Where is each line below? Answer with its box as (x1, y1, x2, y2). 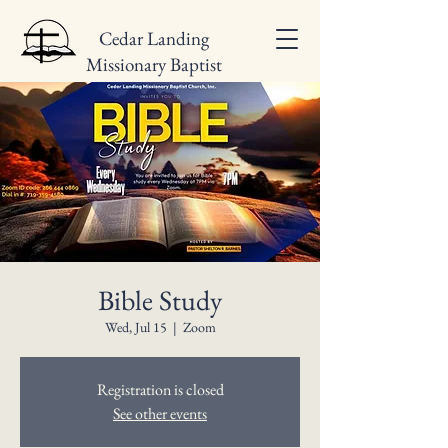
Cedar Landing (99, 26, 209, 51)
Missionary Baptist (86, 52, 222, 77)
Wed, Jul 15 (104, 318, 167, 336)
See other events (113, 403, 207, 424)
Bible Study (98, 282, 222, 318)
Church (125, 78, 183, 103)
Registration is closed (96, 379, 224, 400)
